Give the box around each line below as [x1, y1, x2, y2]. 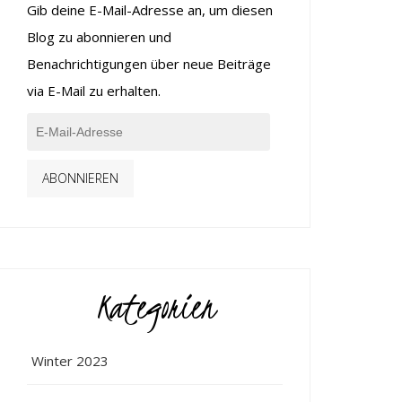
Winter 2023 [31, 351, 109, 370]
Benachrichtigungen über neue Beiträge [27, 55, 272, 73]
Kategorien [95, 281, 214, 332]
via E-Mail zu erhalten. [27, 82, 162, 100]
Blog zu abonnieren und [27, 28, 172, 46]
